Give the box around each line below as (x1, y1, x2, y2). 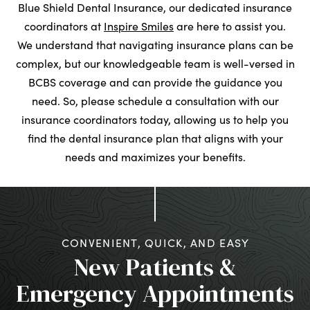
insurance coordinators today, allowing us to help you (21, 111, 289, 127)
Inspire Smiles (104, 18, 174, 33)
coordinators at (24, 18, 104, 33)
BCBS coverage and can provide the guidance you (28, 74, 282, 89)
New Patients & (73, 250, 237, 284)
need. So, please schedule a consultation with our (31, 93, 279, 108)
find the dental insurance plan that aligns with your (27, 130, 283, 145)
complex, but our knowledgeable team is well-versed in (15, 55, 295, 71)
